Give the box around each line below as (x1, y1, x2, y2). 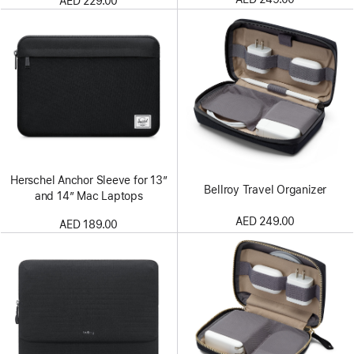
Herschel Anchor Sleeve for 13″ (10, 173, 168, 186)
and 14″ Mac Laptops (34, 189, 143, 202)
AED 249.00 (235, 214, 296, 228)
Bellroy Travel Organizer (204, 183, 327, 196)
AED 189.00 (59, 217, 119, 231)
